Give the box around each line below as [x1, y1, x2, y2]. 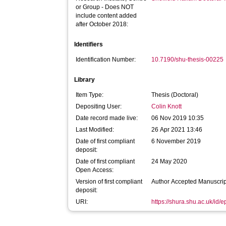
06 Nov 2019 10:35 [151, 115, 204, 122]
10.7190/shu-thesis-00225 [151, 56, 224, 63]
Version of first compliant [76, 178, 143, 185]
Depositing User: [76, 103, 122, 110]
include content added [76, 12, 137, 19]
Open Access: [76, 166, 114, 174]
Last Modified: [76, 126, 115, 133]
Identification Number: [76, 56, 136, 63]
